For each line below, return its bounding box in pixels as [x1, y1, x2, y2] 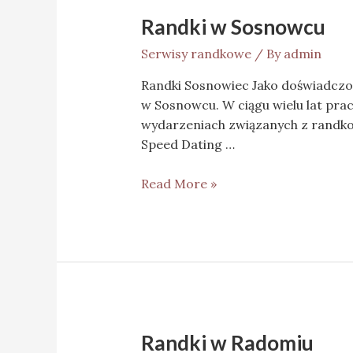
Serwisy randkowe [140, 45, 251, 61]
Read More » [140, 176, 217, 192]
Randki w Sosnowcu [140, 14, 325, 40]
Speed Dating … [140, 136, 235, 152]
